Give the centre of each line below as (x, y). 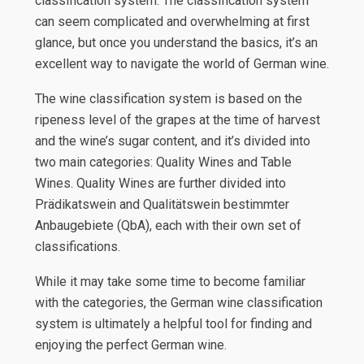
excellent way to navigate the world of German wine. (182, 63)
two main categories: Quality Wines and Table (163, 162)
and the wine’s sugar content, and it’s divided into (172, 141)
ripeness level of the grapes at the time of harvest (177, 119)
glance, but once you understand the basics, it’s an (176, 42)
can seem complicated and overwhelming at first (172, 21)
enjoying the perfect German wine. (130, 344)
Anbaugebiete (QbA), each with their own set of (168, 225)
